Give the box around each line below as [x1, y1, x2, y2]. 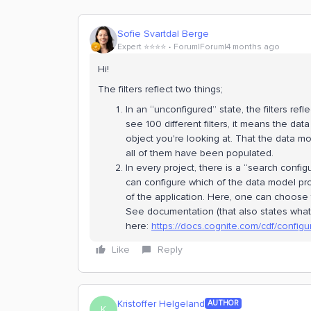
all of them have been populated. [126, 147, 276, 159]
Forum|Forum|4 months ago [174, 41, 280, 52]
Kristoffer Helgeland [117, 297, 205, 310]
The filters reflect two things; [98, 83, 226, 95]
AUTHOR [208, 299, 239, 308]
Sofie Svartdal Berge [117, 27, 209, 40]
